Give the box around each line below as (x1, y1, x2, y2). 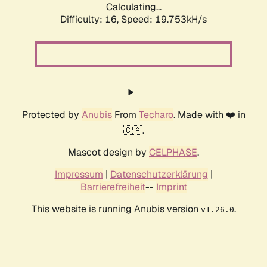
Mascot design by (68, 146, 149, 159)
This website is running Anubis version (31, 203, 201, 216)
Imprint (156, 181, 187, 194)
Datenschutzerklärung (110, 168, 208, 181)
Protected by (21, 108, 82, 122)
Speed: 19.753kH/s (121, 13, 207, 26)
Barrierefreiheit (80, 181, 145, 194)
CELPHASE (149, 146, 197, 159)
